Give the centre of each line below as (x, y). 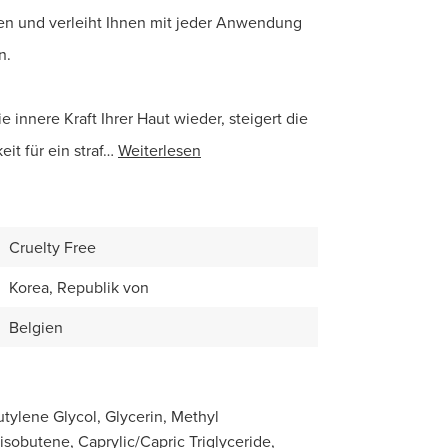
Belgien (36, 327)
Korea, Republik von (79, 287)
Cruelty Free (52, 247)
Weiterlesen (159, 150)
